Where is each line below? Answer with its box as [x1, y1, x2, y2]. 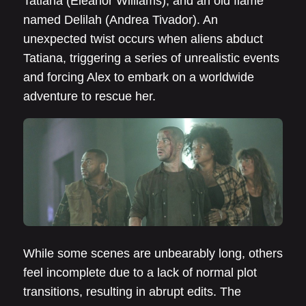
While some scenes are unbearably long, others [23, 247, 283, 261]
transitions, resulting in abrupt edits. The [23, 285, 241, 299]
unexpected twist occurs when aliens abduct [23, 32, 263, 46]
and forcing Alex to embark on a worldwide [23, 70, 254, 84]
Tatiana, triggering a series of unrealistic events [23, 51, 279, 65]
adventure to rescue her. [23, 89, 156, 103]
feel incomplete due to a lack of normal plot [23, 266, 257, 280]
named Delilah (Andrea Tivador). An [23, 13, 218, 27]
